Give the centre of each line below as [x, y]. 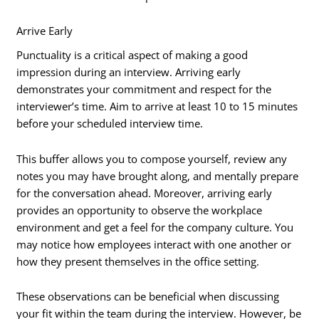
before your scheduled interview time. [110, 124]
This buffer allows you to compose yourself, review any [152, 158]
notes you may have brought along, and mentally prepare [158, 176]
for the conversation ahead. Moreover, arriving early [145, 193]
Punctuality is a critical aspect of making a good [132, 55]
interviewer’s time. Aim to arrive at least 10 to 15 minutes [157, 106]
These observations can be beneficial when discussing [148, 297]
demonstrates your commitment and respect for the [144, 89]
